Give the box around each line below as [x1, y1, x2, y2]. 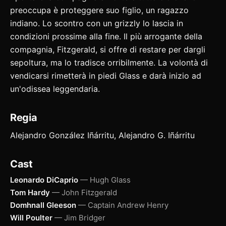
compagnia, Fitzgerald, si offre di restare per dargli [10, 44, 205, 54]
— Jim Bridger [54, 212, 105, 222]
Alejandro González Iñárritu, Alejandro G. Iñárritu [10, 130, 195, 140]
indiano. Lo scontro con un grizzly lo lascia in [10, 18, 183, 28]
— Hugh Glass [80, 175, 131, 185]
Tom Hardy [10, 187, 50, 197]
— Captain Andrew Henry [78, 200, 168, 210]
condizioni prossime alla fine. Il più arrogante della [10, 31, 202, 41]
